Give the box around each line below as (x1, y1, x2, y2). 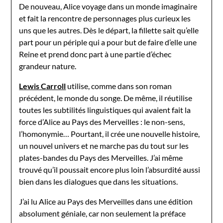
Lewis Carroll (19, 81, 66, 91)
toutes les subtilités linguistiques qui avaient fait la (19, 105, 191, 114)
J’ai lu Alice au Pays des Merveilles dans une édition (19, 196, 193, 206)
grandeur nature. (19, 61, 77, 71)
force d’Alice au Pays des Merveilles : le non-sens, (19, 116, 185, 126)
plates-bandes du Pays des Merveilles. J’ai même (19, 152, 183, 162)
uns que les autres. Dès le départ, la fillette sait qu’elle (19, 25, 199, 35)
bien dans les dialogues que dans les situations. (19, 176, 178, 186)
